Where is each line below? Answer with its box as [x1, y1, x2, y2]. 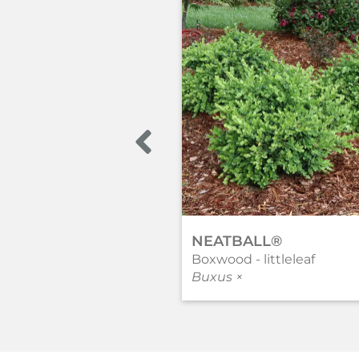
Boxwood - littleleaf [192, 252, 315, 268]
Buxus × [192, 269, 243, 285]
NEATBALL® [192, 232, 282, 251]
